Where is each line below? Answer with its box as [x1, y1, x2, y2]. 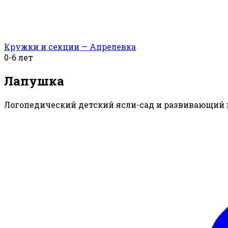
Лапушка [4, 73, 64, 90]
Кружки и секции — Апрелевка [4, 41, 136, 52]
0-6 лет [4, 52, 33, 63]
